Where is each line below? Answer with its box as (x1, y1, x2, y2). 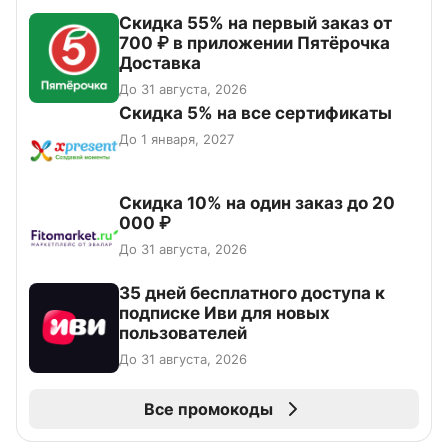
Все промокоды (143, 398, 273, 419)
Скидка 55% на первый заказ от (119, 12, 392, 33)
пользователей (119, 322, 247, 343)
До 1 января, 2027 (119, 130, 234, 147)
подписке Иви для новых (119, 302, 330, 323)
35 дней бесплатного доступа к (119, 282, 385, 303)
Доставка (119, 52, 201, 73)
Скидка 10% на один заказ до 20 (119, 192, 395, 213)
